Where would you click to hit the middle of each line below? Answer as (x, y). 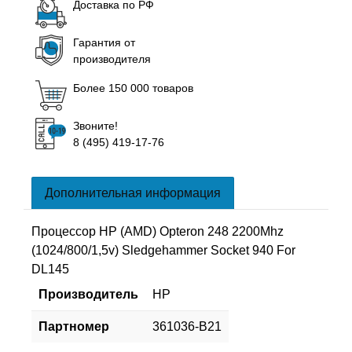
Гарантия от (104, 43)
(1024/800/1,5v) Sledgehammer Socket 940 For (163, 251)
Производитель (88, 295)
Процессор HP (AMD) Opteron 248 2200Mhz (158, 232)
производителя (112, 59)
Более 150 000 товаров (133, 88)
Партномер (73, 327)
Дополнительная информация (133, 193)
